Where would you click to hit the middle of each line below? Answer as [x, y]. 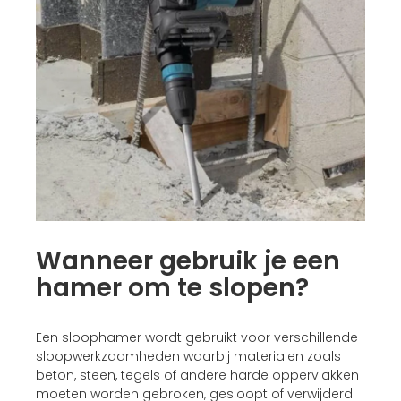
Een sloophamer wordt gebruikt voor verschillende [197, 337]
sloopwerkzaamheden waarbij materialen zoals [188, 356]
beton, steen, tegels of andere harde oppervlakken [197, 375]
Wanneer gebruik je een [188, 260]
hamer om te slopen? [172, 287]
